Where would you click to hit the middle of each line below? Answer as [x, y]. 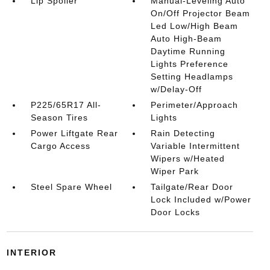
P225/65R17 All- [66, 105]
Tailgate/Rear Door [192, 187]
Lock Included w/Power [201, 199]
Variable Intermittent [196, 146]
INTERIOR [31, 253]
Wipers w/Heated [188, 159]
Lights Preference [190, 64]
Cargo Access [60, 146]
